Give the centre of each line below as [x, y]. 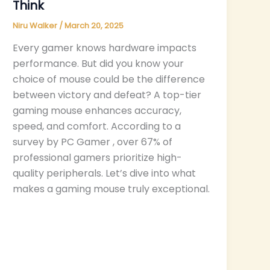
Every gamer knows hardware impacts [105, 48]
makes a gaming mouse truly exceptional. [111, 189]
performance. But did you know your [99, 64]
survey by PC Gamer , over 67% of [93, 142]
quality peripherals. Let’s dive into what [105, 174]
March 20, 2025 [94, 25]
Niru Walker [36, 25]
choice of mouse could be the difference [109, 80]
